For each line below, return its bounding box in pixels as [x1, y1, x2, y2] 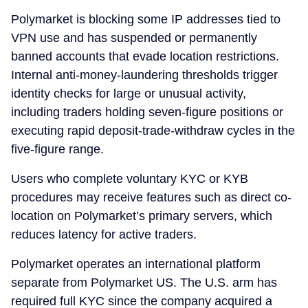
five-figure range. [11, 142, 104, 157]
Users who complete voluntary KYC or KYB [11, 172, 248, 186]
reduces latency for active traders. [11, 228, 197, 242]
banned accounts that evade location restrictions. [11, 49, 279, 64]
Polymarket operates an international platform [11, 257, 261, 272]
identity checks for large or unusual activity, [11, 87, 246, 101]
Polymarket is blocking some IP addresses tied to [11, 12, 280, 27]
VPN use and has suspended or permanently [11, 31, 257, 45]
